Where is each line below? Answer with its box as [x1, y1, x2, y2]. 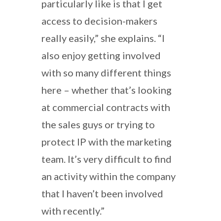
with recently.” [41, 204, 105, 217]
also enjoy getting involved [41, 49, 161, 61]
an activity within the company [41, 170, 176, 182]
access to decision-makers [41, 14, 157, 27]
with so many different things [41, 66, 171, 78]
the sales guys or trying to [41, 118, 155, 130]
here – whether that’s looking [41, 83, 172, 96]
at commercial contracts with [41, 101, 170, 113]
